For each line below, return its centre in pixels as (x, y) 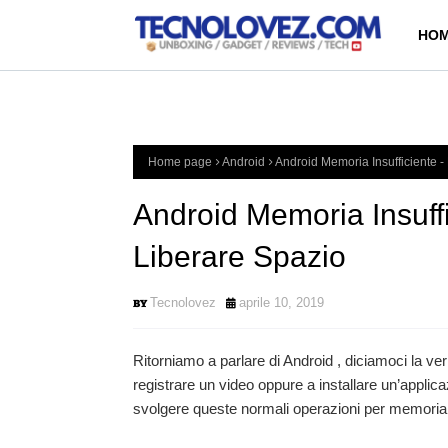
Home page (180, 162)
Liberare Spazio (239, 256)
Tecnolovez (183, 302)
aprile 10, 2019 (281, 302)
